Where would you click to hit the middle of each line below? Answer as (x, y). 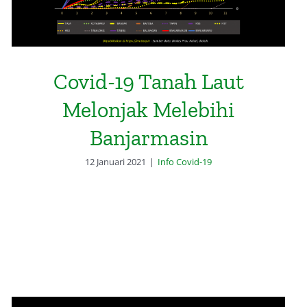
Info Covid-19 (185, 162)
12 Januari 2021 (116, 162)
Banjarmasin (148, 138)
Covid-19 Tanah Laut (148, 82)
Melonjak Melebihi (149, 110)
